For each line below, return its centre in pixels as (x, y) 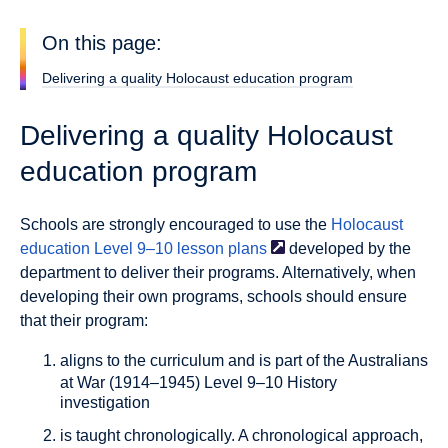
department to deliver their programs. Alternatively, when (218, 273)
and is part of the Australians (326, 361)
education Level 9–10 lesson (122, 249)
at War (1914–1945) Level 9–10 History (198, 383)
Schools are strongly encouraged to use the (175, 225)
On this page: (102, 43)
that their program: (84, 321)
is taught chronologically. (147, 436)
